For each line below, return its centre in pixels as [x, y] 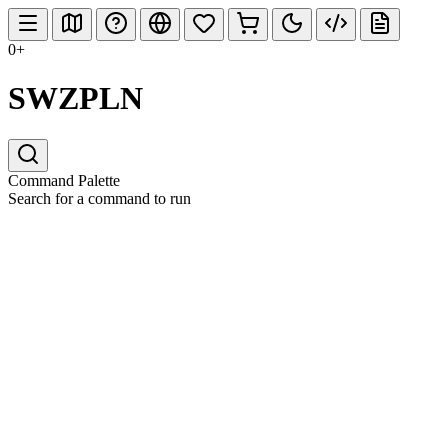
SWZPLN [75, 98]
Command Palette [64, 180]
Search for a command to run [99, 198]
